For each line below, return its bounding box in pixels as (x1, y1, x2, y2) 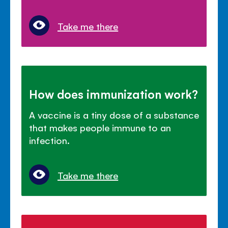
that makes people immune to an (29, 121, 172, 134)
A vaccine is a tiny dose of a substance (29, 108, 199, 121)
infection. (29, 134, 70, 147)
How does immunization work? (29, 86, 198, 102)
